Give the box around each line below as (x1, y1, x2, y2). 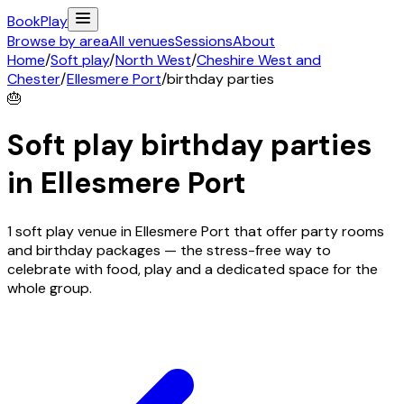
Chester (7, 69, 60, 88)
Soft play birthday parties (7, 126, 372, 165)
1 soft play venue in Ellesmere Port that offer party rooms (7, 221, 384, 241)
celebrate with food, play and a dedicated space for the (7, 259, 378, 279)
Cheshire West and (197, 50, 321, 69)
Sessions (175, 32, 233, 50)
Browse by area (7, 32, 109, 50)
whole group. (7, 278, 92, 298)
